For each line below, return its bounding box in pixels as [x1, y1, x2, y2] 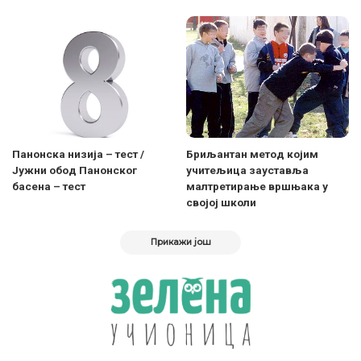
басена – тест [12, 180, 85, 193]
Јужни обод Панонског [12, 164, 137, 176]
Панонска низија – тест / [12, 147, 144, 160]
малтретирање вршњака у [186, 180, 328, 193]
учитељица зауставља [186, 164, 309, 176]
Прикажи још [150, 237, 211, 247]
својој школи [186, 196, 256, 209]
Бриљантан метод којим [186, 147, 318, 160]
